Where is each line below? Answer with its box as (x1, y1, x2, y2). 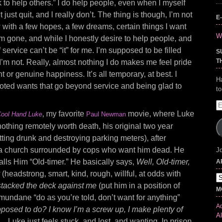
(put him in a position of (99, 181, 180, 190)
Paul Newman (86, 111, 126, 118)
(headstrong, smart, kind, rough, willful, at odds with (2, 169, 181, 178)
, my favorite (42, 110, 86, 118)
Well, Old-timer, (136, 158, 190, 166)
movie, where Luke (126, 110, 194, 118)
